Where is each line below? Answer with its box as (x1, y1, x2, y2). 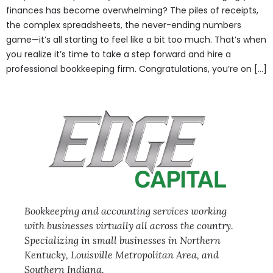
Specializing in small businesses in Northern (24, 234, 221, 247)
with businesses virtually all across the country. (24, 219, 233, 232)
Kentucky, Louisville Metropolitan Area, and (24, 249, 219, 261)
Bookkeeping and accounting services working (24, 205, 227, 218)
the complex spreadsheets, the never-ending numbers (6, 19, 241, 31)
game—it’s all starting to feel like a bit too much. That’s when (6, 34, 266, 46)
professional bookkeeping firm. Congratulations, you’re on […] (6, 63, 267, 75)
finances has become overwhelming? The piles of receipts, (6, 4, 258, 16)
